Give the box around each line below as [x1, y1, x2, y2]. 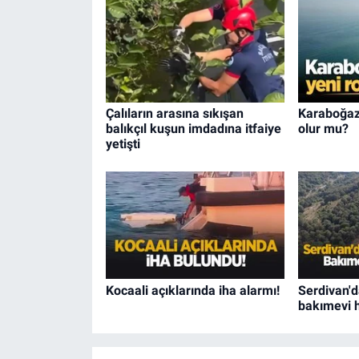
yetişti [105, 135, 140, 151]
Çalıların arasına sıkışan [105, 105, 244, 121]
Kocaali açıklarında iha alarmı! [105, 282, 280, 298]
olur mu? [297, 120, 349, 136]
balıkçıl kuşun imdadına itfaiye [105, 120, 281, 136]
